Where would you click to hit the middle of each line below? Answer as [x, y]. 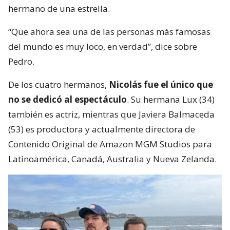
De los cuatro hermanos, [59, 85]
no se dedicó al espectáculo [68, 100]
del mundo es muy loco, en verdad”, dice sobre [103, 47]
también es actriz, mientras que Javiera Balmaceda [111, 114]
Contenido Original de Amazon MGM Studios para [110, 144]
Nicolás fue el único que [161, 85]
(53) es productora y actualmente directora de [102, 129]
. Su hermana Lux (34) [171, 100]
